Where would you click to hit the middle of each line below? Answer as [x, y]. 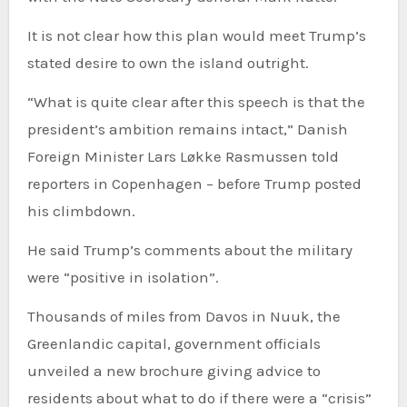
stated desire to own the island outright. [168, 63]
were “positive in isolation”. [123, 278]
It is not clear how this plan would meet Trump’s [196, 36]
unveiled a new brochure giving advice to [174, 371]
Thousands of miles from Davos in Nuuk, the [184, 317]
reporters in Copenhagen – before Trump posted [194, 184]
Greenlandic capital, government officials [174, 344]
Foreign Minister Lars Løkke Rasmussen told [183, 157]
